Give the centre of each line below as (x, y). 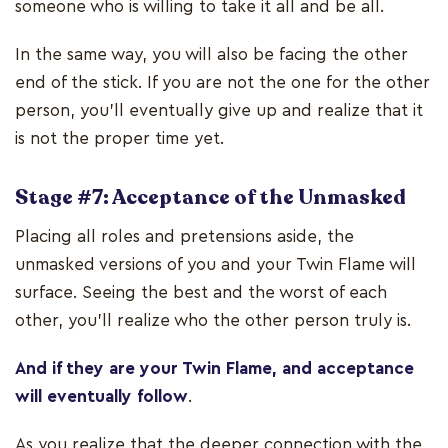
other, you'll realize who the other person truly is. (215, 321)
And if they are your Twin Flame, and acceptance (214, 369)
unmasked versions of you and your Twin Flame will (215, 265)
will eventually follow (101, 397)
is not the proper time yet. (122, 139)
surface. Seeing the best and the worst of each (201, 293)
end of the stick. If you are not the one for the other (222, 83)
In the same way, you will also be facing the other (211, 55)
